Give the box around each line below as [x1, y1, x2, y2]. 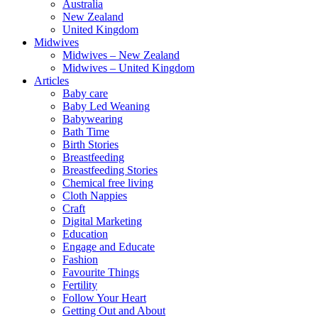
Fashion [62, 253, 98, 266]
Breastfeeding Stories [62, 164, 158, 177]
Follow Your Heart [62, 292, 146, 305]
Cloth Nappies [62, 190, 127, 202]
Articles [34, 75, 69, 87]
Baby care [62, 87, 108, 100]
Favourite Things [62, 266, 139, 279]
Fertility [62, 279, 97, 292]
